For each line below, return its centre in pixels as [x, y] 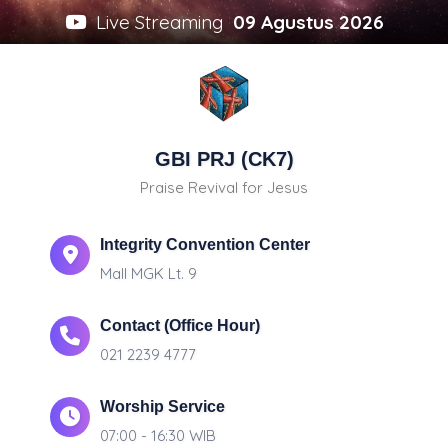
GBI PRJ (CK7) [224, 158]
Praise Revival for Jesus [224, 187]
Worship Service [162, 406]
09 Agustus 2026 [308, 22]
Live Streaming [159, 22]
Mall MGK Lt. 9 [148, 273]
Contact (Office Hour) [180, 325]
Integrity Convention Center [205, 244]
